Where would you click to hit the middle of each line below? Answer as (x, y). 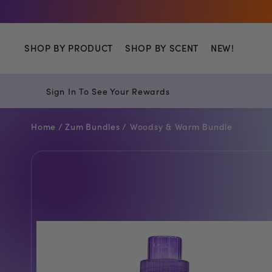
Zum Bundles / (96, 126)
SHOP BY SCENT (162, 48)
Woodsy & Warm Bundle (181, 126)
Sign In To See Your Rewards (108, 91)
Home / (48, 126)
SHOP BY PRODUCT (69, 48)
